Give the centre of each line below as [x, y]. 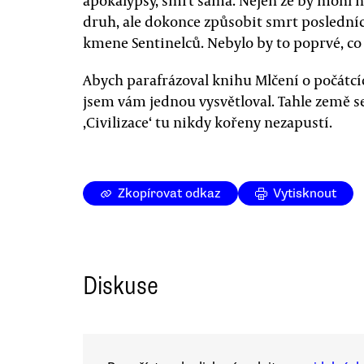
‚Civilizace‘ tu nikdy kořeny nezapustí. [208, 121]
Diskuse [121, 285]
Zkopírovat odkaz [169, 193]
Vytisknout [305, 193]
